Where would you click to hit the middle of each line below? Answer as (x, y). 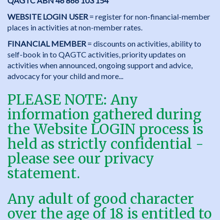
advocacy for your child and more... (66, 76)
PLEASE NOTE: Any (73, 100)
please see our (56, 159)
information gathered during (104, 114)
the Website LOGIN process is (105, 129)
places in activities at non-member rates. (75, 27)
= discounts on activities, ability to (144, 43)
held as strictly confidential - (106, 144)
